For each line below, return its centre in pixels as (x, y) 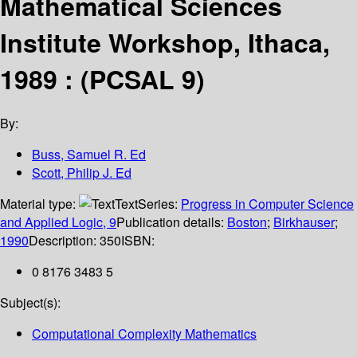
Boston (247, 222)
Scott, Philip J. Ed (82, 173)
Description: (64, 241)
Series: (159, 204)
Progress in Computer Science (267, 204)
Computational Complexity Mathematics (144, 334)
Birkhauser (304, 222)
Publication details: (172, 222)
